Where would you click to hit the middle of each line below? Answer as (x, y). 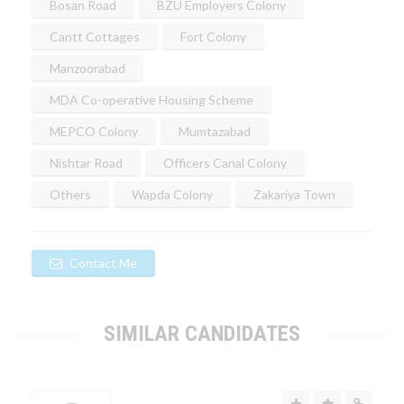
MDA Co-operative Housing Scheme (151, 100)
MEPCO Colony (94, 132)
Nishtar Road (86, 163)
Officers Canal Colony (225, 163)
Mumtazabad (215, 132)
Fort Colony (213, 37)
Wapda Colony (172, 195)
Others (70, 195)
